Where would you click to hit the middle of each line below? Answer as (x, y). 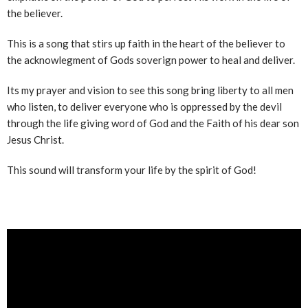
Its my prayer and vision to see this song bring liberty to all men (150, 90)
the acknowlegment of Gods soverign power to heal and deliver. (151, 59)
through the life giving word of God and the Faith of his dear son (153, 123)
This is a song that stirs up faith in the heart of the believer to (146, 43)
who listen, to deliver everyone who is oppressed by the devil (144, 106)
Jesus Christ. (35, 139)
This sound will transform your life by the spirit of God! (132, 169)
